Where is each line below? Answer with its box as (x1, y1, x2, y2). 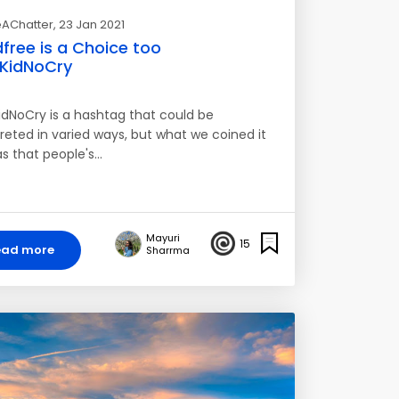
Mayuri (146, 231, 180, 245)
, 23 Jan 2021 (53, 16, 125, 33)
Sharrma (146, 243, 190, 257)
